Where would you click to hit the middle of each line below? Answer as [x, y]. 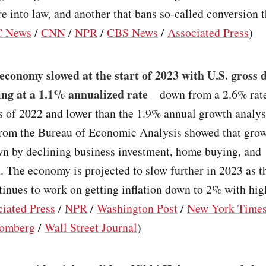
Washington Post [137, 208]
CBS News [132, 33]
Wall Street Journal [91, 227]
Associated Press [208, 33]
